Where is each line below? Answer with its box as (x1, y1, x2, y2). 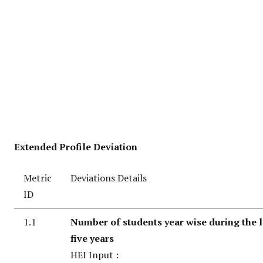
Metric (23, 171, 52, 185)
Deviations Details (70, 171, 147, 185)
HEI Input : (70, 248, 119, 262)
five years (70, 232, 114, 245)
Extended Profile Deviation (14, 140, 137, 154)
